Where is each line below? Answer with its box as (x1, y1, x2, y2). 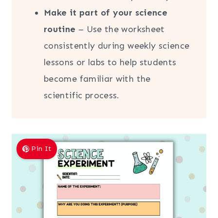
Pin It (31, 144, 52, 153)
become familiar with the (44, 73, 151, 84)
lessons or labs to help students (44, 56, 177, 68)
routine (44, 23, 76, 35)
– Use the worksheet (75, 23, 165, 35)
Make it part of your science (44, 7, 168, 18)
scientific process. (44, 90, 120, 101)
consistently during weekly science (44, 40, 190, 51)
